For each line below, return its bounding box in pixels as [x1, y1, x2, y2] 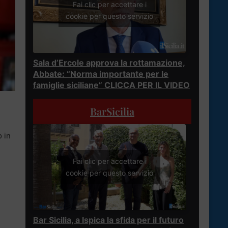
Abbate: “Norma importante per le [33, 68, 168, 79]
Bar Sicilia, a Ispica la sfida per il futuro [33, 214, 184, 225]
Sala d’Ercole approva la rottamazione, [33, 57, 185, 68]
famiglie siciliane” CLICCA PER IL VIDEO [33, 79, 190, 90]
